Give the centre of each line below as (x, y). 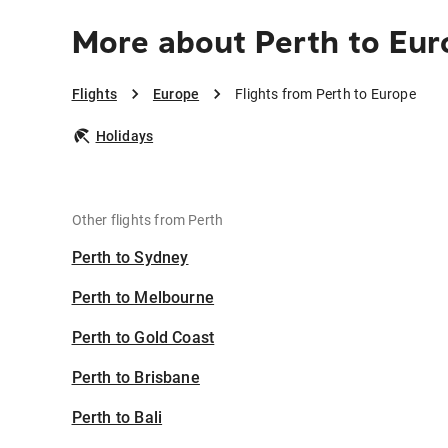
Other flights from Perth (147, 220)
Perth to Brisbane (135, 377)
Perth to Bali (117, 417)
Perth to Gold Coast (143, 337)
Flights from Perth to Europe (325, 94)
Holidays (124, 136)
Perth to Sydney (130, 257)
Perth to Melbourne (143, 297)
